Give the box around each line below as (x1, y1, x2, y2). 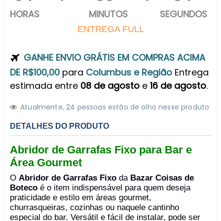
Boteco (10, 183, 37, 193)
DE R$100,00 (10, 66, 60, 79)
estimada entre (10, 79, 80, 92)
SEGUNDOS (159, 8, 207, 21)
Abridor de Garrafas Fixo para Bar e (10, 143, 192, 156)
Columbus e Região (86, 66, 172, 79)
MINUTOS (89, 8, 128, 21)
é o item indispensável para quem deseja (37, 183, 190, 193)
